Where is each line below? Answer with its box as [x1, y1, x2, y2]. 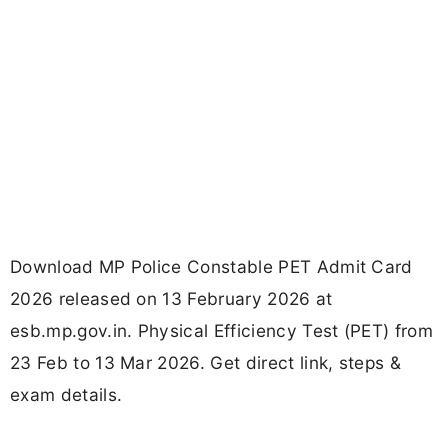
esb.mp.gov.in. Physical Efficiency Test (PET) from [10, 320, 434, 342]
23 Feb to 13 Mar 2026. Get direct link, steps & [10, 352, 402, 374]
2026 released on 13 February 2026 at [10, 288, 333, 310]
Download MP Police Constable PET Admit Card [10, 256, 413, 278]
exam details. [10, 384, 123, 406]
